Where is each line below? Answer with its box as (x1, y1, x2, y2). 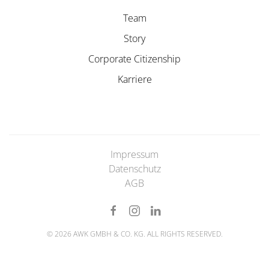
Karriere (117, 73, 152, 86)
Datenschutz (108, 162, 161, 176)
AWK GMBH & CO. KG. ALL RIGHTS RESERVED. (71, 229, 223, 240)
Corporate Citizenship (88, 52, 181, 66)
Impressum (110, 148, 159, 162)
